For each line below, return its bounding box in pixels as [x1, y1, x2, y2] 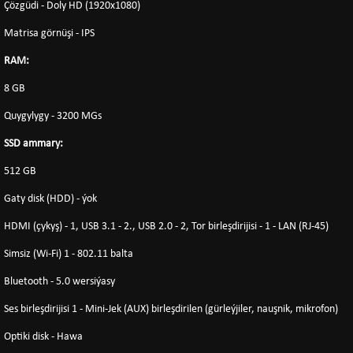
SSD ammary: [4, 138, 72, 150]
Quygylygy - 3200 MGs [4, 110, 102, 122]
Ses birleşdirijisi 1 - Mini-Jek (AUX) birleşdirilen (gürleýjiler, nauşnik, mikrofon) [4, 303, 338, 315]
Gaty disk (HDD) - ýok [4, 193, 97, 205]
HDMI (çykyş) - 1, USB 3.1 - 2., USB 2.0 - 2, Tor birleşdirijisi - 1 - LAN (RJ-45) [4, 221, 329, 232]
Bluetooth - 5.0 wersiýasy [4, 276, 115, 288]
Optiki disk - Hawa [4, 331, 83, 343]
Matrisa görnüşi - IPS [4, 28, 95, 39]
